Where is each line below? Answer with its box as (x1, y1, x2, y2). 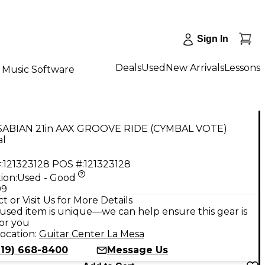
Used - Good (17, 172, 76, 183)
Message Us (107, 244, 168, 256)
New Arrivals (166, 62, 224, 73)
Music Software (2, 63, 75, 75)
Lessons (224, 62, 260, 73)
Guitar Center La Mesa (39, 228, 144, 240)
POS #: (52, 158, 84, 170)
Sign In (197, 34, 228, 44)
